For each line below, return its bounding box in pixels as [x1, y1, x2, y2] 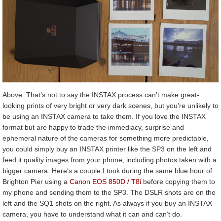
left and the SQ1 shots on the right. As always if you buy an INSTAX [2, 199, 212, 208]
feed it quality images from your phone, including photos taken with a [2, 156, 217, 164]
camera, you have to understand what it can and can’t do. [2, 210, 182, 219]
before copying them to [141, 178, 215, 186]
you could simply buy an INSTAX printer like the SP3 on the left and [2, 145, 212, 153]
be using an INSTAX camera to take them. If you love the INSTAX [2, 112, 206, 121]
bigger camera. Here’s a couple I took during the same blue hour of [2, 167, 212, 175]
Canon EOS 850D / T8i [70, 178, 141, 186]
